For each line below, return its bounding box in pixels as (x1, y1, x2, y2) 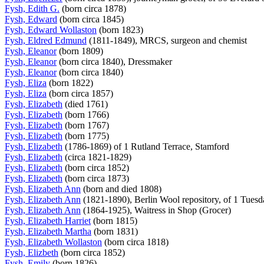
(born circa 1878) (60, 3, 128, 14)
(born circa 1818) (102, 236, 171, 247)
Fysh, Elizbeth (5, 247, 58, 258)
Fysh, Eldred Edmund (5, 35, 87, 45)
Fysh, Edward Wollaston (5, 24, 97, 35)
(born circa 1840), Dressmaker (57, 56, 174, 67)
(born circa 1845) (57, 14, 126, 24)
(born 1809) (57, 45, 105, 56)
